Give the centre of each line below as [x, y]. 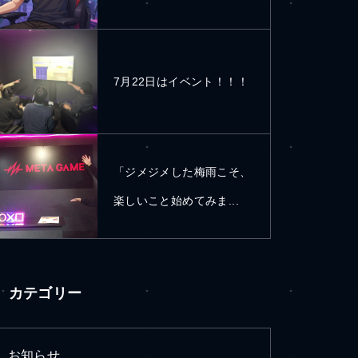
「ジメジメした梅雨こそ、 [182, 172]
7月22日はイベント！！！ [181, 82]
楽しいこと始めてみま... [176, 201]
